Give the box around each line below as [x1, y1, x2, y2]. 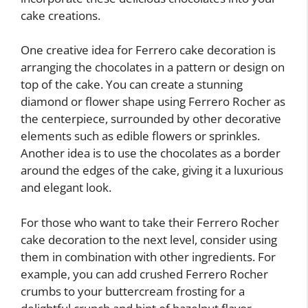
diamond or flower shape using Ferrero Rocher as [21, 93, 285, 110]
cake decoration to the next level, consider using [21, 231, 277, 247]
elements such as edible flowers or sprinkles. [21, 128, 260, 144]
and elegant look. [21, 179, 111, 196]
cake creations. [21, 7, 100, 23]
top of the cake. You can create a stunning [21, 76, 243, 93]
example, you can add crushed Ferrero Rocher [21, 265, 268, 282]
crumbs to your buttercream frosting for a [21, 283, 245, 299]
